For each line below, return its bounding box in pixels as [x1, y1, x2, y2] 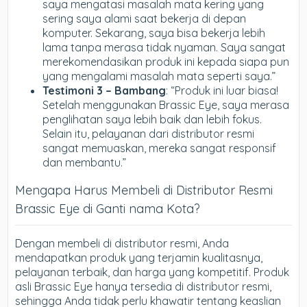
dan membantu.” [42, 155, 127, 169]
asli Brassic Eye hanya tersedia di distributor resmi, [15, 279, 272, 293]
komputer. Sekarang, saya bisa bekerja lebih [42, 25, 266, 40]
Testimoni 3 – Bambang [42, 83, 167, 97]
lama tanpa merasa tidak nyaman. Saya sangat [42, 40, 286, 54]
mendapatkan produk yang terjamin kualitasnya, [15, 250, 263, 265]
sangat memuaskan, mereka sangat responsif [42, 140, 277, 155]
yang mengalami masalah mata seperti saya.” [42, 69, 276, 83]
